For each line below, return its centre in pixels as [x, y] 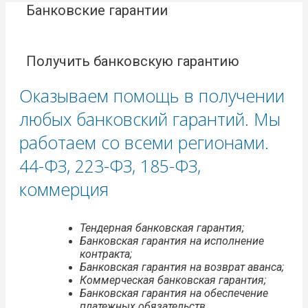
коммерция [64, 189]
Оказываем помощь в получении [152, 95]
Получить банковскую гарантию [133, 61]
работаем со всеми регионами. [144, 142]
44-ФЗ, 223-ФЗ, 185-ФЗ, [110, 165]
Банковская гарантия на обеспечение [174, 293]
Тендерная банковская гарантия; [162, 228]
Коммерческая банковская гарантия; [173, 280]
